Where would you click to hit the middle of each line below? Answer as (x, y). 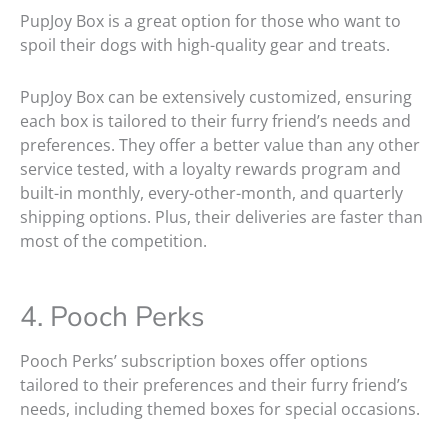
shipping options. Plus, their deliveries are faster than (221, 217)
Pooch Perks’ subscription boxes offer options (194, 361)
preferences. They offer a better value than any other (220, 145)
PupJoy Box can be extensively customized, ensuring (216, 97)
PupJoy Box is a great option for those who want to (210, 21)
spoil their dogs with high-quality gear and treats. (207, 45)
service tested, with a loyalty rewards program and (210, 169)
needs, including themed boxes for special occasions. (222, 409)
